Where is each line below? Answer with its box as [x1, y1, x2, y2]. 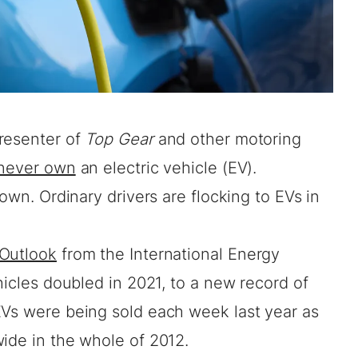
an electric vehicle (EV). [75, 158, 257, 178]
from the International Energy [56, 245, 280, 265]
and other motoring [153, 129, 302, 149]
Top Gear [85, 129, 153, 149]
